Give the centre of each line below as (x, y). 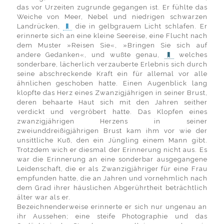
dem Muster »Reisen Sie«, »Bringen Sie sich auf (112, 45)
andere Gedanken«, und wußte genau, (91, 55)
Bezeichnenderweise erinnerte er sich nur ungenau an (112, 207)
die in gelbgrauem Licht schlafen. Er (141, 26)
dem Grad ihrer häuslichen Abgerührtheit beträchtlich (112, 188)
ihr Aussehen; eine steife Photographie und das (112, 216)
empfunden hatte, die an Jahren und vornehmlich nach (112, 178)
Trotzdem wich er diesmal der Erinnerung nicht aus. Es (112, 150)
